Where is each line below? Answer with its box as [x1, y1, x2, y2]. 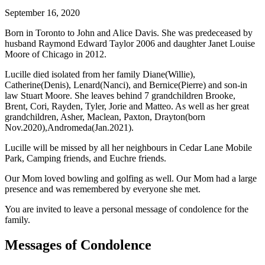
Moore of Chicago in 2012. [5, 49, 106, 60]
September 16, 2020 [5, 8, 80, 18]
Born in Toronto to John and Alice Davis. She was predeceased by [5, 28, 253, 38]
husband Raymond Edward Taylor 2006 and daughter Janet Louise [5, 38, 255, 49]
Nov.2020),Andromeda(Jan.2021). [5, 122, 134, 133]
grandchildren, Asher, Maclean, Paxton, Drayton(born [5, 112, 205, 122]
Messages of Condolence [5, 237, 151, 253]
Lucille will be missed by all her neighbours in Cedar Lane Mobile [5, 143, 252, 153]
